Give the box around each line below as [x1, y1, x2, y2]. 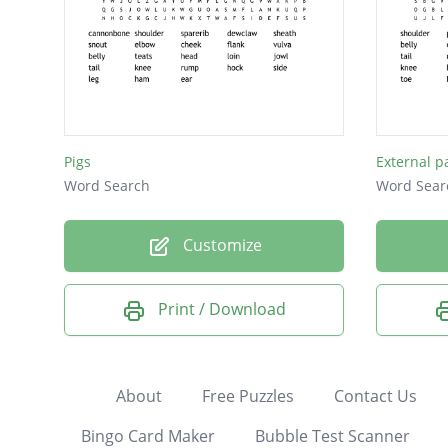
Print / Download [158, 298, 286, 321]
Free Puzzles [201, 384, 294, 407]
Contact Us [333, 384, 417, 407]
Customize [178, 234, 262, 257]
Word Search [64, 176, 150, 196]
